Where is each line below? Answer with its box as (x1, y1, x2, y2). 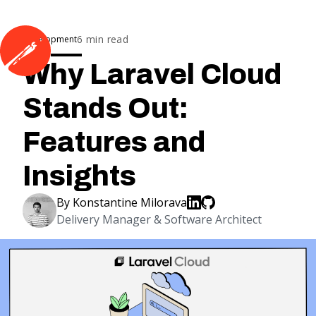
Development (23, 32, 77, 45)
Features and (23, 127, 206, 157)
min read (83, 32, 129, 46)
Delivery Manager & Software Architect (56, 211, 262, 227)
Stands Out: (23, 93, 188, 123)
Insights (23, 161, 136, 191)
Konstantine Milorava (73, 194, 187, 210)
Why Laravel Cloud (23, 59, 282, 90)
